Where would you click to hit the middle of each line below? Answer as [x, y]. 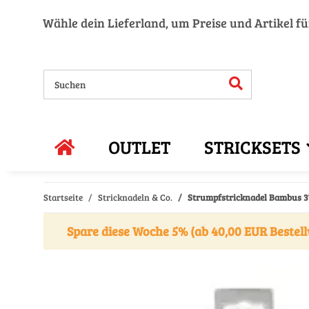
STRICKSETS [252, 147]
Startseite [63, 197]
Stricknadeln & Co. [135, 197]
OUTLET [139, 147]
